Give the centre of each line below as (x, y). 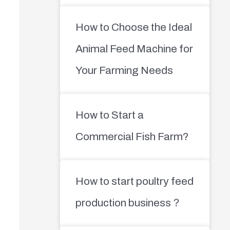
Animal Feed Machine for (134, 49)
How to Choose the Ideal (133, 27)
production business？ (128, 203)
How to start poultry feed (134, 181)
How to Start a (109, 115)
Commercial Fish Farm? (132, 136)
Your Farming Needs (124, 70)
